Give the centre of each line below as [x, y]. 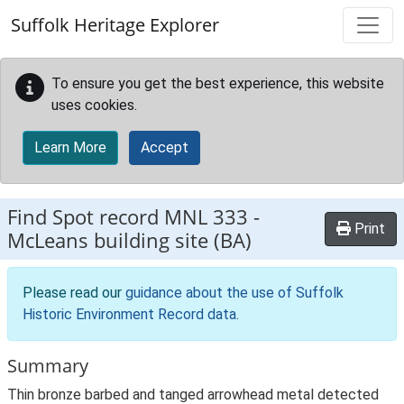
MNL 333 [206, 217]
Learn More [70, 147]
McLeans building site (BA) [129, 240]
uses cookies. [94, 105]
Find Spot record [86, 217]
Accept [165, 147]
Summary [48, 366]
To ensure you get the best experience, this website [218, 83]
